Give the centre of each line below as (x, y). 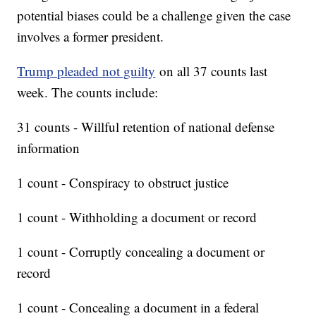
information (49, 147)
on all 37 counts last (212, 71)
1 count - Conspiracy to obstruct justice (123, 182)
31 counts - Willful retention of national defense (146, 126)
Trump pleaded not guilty (86, 71)
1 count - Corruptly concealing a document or (141, 251)
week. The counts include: (88, 92)
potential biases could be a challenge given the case (154, 15)
